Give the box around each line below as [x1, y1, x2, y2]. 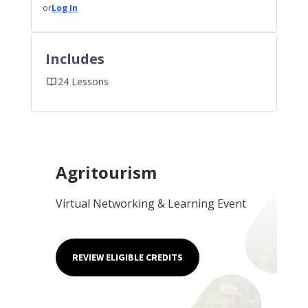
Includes [45, 49, 104, 68]
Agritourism [55, 161, 157, 184]
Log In [51, 2, 78, 14]
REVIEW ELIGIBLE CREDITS [71, 251, 183, 263]
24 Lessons [57, 75, 109, 88]
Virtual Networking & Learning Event [55, 196, 246, 211]
